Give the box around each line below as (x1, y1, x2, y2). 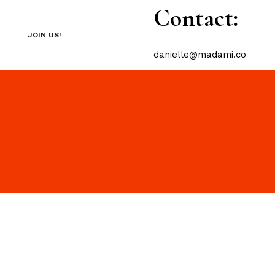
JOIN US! (27, 31, 61, 39)
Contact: (153, 2, 238, 33)
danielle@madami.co (153, 48, 246, 60)
